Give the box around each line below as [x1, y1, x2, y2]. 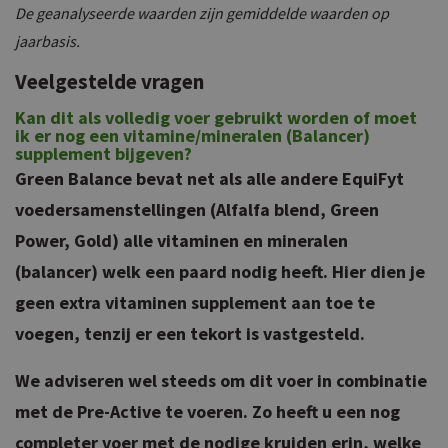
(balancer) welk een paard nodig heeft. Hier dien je [15, 259, 425, 283]
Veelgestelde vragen [15, 67, 204, 95]
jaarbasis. [15, 30, 80, 51]
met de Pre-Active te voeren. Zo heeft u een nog [15, 399, 400, 423]
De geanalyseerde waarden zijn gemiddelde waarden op [15, 2, 389, 23]
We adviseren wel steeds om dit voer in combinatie [15, 368, 427, 392]
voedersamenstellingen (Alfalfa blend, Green [15, 197, 379, 221]
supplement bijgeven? [15, 141, 192, 165]
